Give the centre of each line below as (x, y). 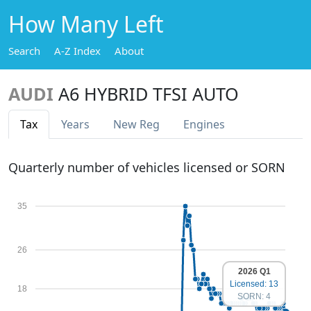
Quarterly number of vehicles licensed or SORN (147, 167)
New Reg (136, 124)
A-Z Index (77, 51)
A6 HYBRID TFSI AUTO (149, 94)
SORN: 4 (254, 296)
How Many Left (86, 24)
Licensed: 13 (254, 284)
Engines (204, 124)
